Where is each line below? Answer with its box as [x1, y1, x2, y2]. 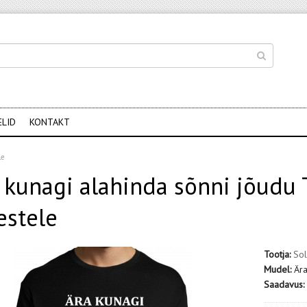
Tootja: [264, 248, 291, 260]
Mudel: [264, 263, 292, 275]
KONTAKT [29, 116, 70, 128]
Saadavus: [264, 278, 305, 291]
